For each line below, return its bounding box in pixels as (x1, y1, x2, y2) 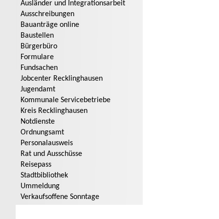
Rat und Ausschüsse (21, 150, 82, 158)
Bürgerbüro (21, 43, 57, 51)
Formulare (21, 53, 54, 62)
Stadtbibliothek (21, 172, 68, 180)
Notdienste (21, 118, 55, 126)
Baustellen (21, 32, 54, 40)
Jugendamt (21, 86, 55, 94)
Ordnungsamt (21, 129, 64, 137)
